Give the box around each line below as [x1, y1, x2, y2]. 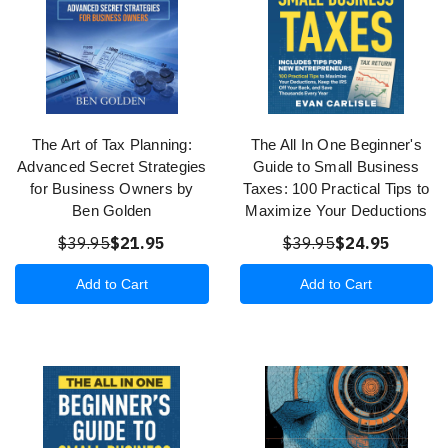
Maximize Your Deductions [245, 202, 428, 220]
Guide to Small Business [252, 158, 420, 176]
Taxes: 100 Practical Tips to [243, 180, 430, 198]
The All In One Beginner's [250, 136, 422, 154]
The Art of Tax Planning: [31, 136, 192, 154]
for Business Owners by [30, 180, 194, 198]
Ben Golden [72, 202, 152, 220]
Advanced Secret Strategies [17, 158, 207, 176]
